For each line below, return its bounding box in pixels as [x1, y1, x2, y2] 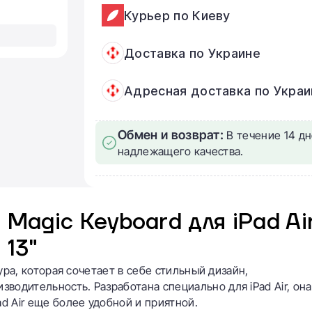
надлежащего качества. [118, 144, 244, 158]
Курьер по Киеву [124, 8, 231, 23]
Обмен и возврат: [118, 127, 224, 142]
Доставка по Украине [124, 45, 261, 61]
